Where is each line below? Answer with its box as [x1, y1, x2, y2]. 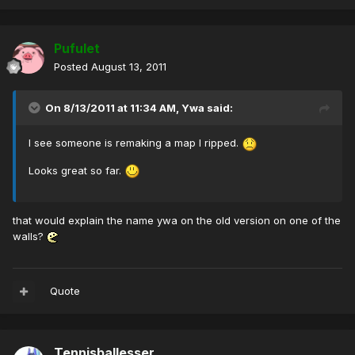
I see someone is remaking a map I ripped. [29, 136, 242, 150]
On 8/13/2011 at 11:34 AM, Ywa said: [45, 101, 233, 115]
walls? [13, 230, 47, 243]
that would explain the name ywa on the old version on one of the [13, 214, 341, 227]
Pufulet [54, 40, 100, 57]
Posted [54, 60, 91, 74]
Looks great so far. [29, 163, 124, 177]
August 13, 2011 [91, 60, 166, 74]
